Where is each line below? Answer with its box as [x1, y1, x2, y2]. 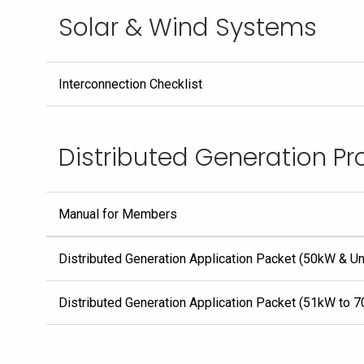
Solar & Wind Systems [58, 11, 317, 45]
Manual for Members [58, 206, 177, 222]
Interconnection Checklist [58, 76, 202, 92]
